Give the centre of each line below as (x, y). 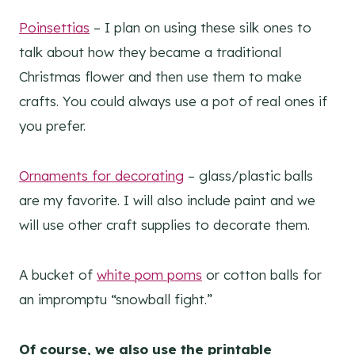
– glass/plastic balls (248, 176)
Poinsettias (54, 28)
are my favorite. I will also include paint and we (167, 200)
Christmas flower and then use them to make (160, 77)
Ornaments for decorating (101, 176)
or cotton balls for (262, 275)
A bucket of (58, 275)
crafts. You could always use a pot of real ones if (173, 101)
